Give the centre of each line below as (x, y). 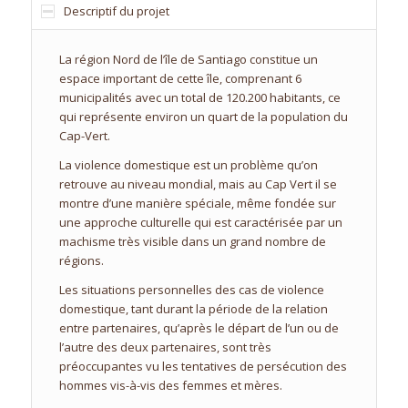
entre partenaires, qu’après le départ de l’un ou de (199, 328)
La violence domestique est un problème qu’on (188, 165)
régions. (81, 261)
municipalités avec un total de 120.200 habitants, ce (199, 98)
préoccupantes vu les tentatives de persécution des (203, 367)
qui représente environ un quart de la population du (203, 117)
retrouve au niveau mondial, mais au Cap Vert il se (198, 184)
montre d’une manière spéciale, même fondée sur (197, 204)
